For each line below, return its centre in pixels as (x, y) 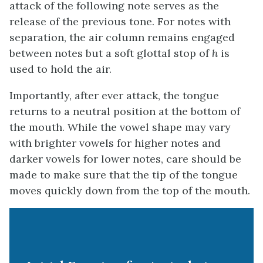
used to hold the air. (60, 69)
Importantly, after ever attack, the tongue (114, 95)
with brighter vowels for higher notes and (115, 143)
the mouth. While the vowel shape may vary (120, 127)
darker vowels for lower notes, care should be (125, 159)
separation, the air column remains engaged (122, 37)
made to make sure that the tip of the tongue (124, 174)
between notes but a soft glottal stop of (111, 53)
